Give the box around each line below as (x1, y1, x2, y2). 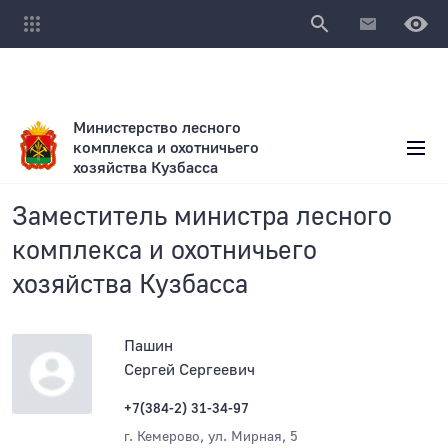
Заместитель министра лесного (12, 200, 392, 233)
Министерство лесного (73, 118, 241, 138)
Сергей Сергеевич (124, 360, 255, 380)
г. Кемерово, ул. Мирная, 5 (124, 428, 298, 446)
